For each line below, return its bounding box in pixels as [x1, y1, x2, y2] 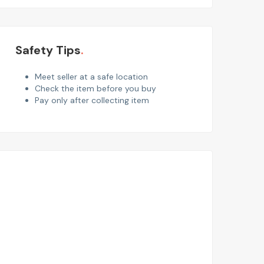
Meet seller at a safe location [34, 71, 148, 82]
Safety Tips [15, 42, 81, 58]
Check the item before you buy [34, 83, 156, 94]
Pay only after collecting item [34, 95, 149, 106]
